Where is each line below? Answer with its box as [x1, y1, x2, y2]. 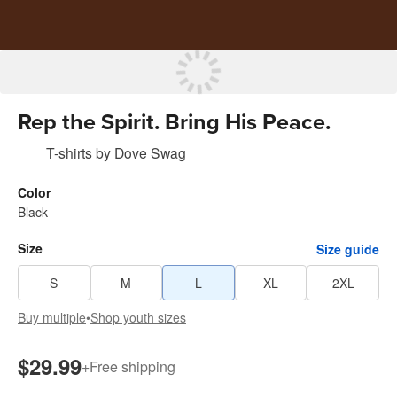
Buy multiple [18, 308, 86, 326]
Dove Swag [114, 143, 186, 162]
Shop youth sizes [90, 308, 186, 326]
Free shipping [90, 355, 175, 377]
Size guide [316, 239, 379, 258]
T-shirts [46, 143, 92, 162]
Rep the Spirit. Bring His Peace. [18, 109, 331, 136]
